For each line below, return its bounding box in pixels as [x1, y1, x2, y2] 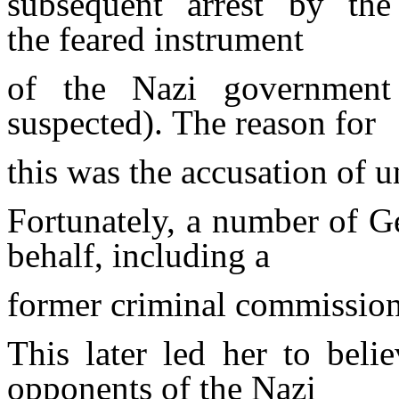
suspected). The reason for [7, 102, 376, 142]
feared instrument [59, 19, 304, 58]
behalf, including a [7, 235, 270, 274]
